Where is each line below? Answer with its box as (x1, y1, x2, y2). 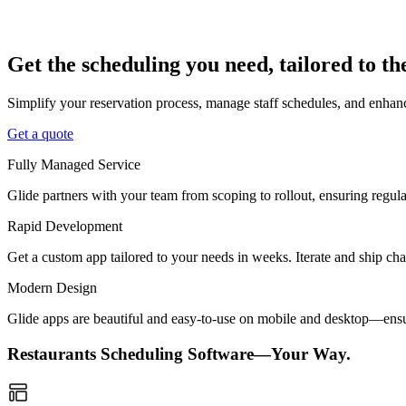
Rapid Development (7, 218, 122, 235)
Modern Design (7, 280, 97, 296)
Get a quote (7, 126, 73, 142)
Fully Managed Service (7, 157, 140, 173)
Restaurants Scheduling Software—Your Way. (7, 343, 351, 363)
